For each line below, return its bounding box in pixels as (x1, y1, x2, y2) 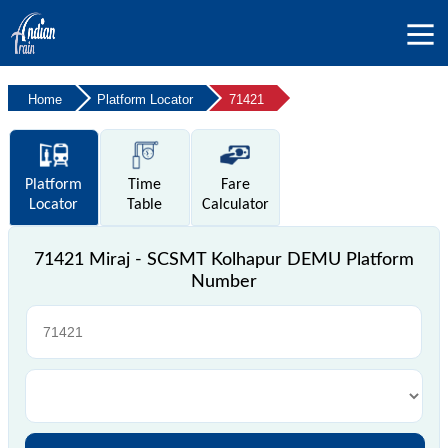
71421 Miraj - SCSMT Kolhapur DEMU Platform (34, 250, 414, 269)
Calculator (201, 196, 269, 213)
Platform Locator (97, 91, 193, 107)
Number (191, 272, 257, 291)
